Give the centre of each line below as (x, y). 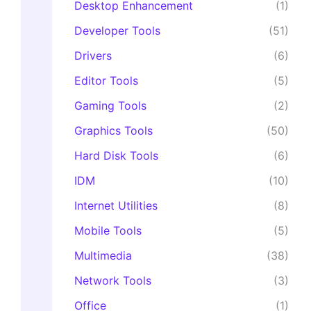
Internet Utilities (116, 206)
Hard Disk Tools (116, 156)
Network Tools (112, 281)
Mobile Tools (108, 231)
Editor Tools (106, 81)
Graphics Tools (113, 131)
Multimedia (103, 256)
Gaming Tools (110, 106)
